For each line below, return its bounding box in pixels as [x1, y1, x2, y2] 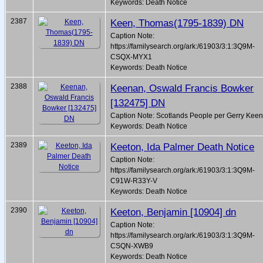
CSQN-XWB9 [110, 242, 154, 251]
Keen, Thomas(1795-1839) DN [110, 17, 244, 29]
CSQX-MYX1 [110, 53, 153, 62]
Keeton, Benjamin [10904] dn [110, 206, 237, 218]
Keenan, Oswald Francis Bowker [110, 82, 254, 95]
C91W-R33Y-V [110, 177, 158, 186]
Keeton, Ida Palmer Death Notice [110, 141, 255, 153]
